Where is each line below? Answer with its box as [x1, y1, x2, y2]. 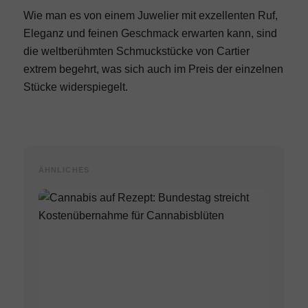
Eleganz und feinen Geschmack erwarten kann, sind [23, 27, 277, 40]
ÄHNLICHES [38, 166, 89, 175]
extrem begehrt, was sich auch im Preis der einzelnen [23, 63, 283, 76]
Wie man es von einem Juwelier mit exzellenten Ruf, [23, 10, 278, 22]
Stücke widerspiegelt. [23, 81, 128, 93]
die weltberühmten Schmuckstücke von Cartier [23, 45, 250, 58]
